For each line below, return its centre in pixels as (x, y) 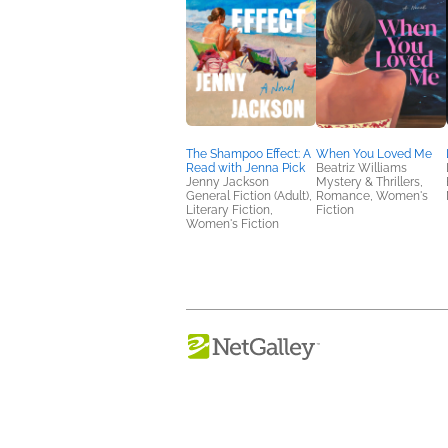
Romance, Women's (372, 195)
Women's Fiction (232, 223)
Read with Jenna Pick (245, 167)
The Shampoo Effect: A (248, 153)
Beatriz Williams (361, 167)
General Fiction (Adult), (249, 195)
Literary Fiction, (229, 209)
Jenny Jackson (227, 181)
